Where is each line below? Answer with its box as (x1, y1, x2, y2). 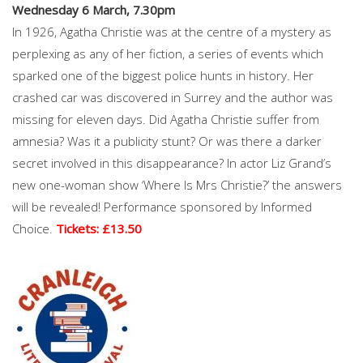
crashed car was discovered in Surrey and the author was (12, 88, 333, 105)
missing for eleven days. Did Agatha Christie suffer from (12, 110, 319, 127)
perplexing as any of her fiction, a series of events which (12, 45, 323, 62)
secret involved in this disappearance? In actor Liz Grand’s (12, 154, 331, 171)
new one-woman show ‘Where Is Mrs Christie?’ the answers (12, 176, 342, 193)
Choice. (12, 220, 56, 237)
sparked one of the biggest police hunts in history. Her (12, 66, 314, 83)
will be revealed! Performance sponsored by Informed (12, 198, 312, 215)
